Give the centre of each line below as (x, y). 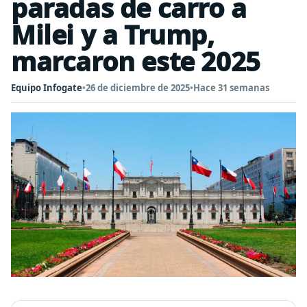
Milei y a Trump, (113, 34)
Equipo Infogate (47, 88)
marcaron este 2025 (136, 61)
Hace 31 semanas (231, 88)
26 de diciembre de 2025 (138, 88)
